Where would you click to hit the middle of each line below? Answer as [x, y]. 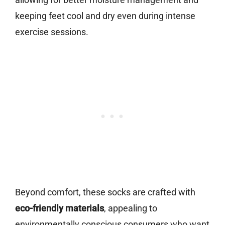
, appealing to [131, 208]
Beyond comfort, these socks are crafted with [105, 192]
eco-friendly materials [60, 208]
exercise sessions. [52, 32]
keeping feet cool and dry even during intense [105, 16]
